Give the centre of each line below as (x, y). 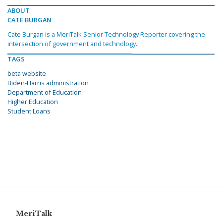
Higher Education (33, 101)
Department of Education (45, 92)
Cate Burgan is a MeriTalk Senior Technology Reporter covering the (106, 34)
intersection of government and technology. (72, 43)
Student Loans (29, 111)
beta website (27, 73)
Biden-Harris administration (48, 83)
